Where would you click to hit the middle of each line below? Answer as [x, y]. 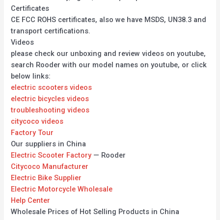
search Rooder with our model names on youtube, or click [109, 65]
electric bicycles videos [50, 99]
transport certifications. [51, 31]
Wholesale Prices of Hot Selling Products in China [95, 212]
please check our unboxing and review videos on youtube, [109, 54]
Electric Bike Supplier [46, 178]
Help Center [31, 201]
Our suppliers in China [49, 144]
